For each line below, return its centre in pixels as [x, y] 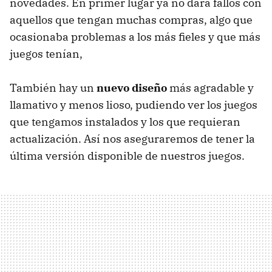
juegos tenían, [46, 53]
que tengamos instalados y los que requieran [125, 121]
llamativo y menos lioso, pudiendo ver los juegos [134, 104]
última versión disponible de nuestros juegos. [127, 155]
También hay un [53, 87]
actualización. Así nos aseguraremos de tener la [132, 138]
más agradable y [210, 87]
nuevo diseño [132, 87]
